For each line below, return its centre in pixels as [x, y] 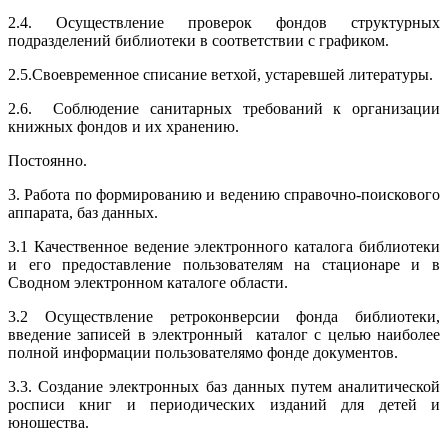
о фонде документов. [326, 352]
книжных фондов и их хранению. [123, 126]
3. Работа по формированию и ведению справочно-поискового [224, 194]
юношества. [48, 422]
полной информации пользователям [131, 352]
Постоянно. [47, 160]
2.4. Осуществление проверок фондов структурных [224, 22]
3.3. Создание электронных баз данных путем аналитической [224, 386]
